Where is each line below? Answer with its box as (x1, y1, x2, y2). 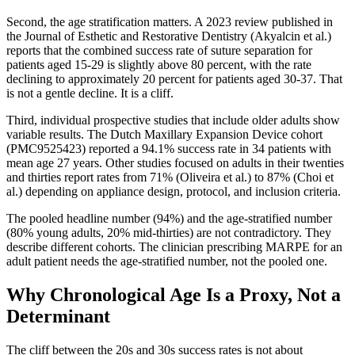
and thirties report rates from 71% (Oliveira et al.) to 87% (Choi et (6, 170, 334, 185)
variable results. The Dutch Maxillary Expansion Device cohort (6, 128, 323, 142)
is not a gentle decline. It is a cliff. (6, 86, 174, 101)
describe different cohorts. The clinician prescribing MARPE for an (6, 240, 342, 254)
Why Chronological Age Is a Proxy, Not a (6, 284, 341, 306)
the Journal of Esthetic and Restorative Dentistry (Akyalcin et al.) (6, 29, 331, 44)
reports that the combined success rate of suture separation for (6, 44, 312, 58)
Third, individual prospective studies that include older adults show (6, 113, 340, 128)
